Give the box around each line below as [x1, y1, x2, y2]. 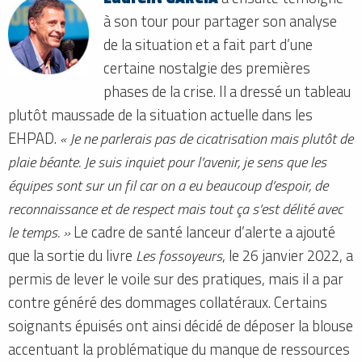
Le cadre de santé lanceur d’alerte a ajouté [70, 220, 335, 243]
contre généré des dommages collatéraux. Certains [8, 290, 327, 314]
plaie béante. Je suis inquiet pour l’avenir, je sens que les [8, 149, 326, 173]
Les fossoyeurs [136, 243, 222, 267]
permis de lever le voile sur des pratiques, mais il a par [8, 267, 343, 290]
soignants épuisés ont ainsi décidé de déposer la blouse [8, 314, 353, 337]
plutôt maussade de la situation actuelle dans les [8, 103, 313, 126]
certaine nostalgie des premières [103, 56, 311, 79]
